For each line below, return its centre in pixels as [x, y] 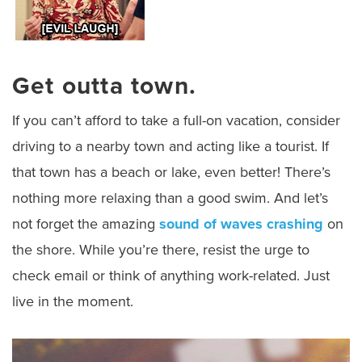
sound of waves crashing [241, 224]
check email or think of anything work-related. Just [171, 276]
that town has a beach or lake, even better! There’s [171, 173]
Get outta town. [104, 86]
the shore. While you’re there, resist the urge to [161, 250]
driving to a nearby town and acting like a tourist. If [170, 147]
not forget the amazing [86, 224]
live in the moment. [73, 302]
